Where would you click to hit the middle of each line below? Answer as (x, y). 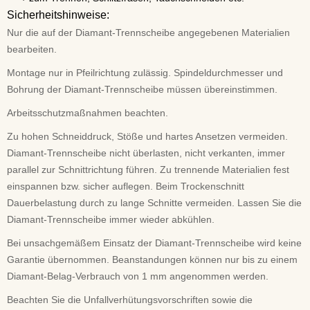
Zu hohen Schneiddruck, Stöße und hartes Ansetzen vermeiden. (147, 136)
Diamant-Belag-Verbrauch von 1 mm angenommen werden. (138, 276)
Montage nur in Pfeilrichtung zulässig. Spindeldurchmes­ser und (145, 73)
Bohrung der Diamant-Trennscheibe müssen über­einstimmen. (142, 89)
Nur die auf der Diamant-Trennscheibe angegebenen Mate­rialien (148, 33)
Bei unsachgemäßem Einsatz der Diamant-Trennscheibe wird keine (154, 243)
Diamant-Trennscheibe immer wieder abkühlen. (111, 219)
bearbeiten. (32, 49)
